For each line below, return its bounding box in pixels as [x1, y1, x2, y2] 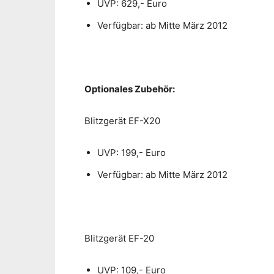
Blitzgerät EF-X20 [84, 115, 163, 127]
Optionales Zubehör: [84, 83, 177, 95]
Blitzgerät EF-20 [84, 232, 157, 245]
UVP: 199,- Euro [97, 147, 168, 159]
